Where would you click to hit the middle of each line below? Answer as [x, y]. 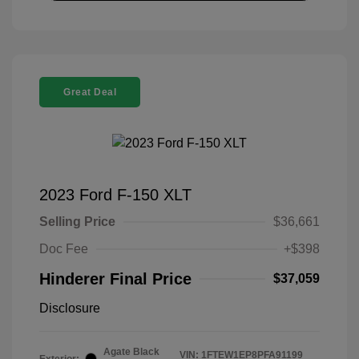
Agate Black [131, 351]
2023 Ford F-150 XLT [115, 194]
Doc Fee [64, 248]
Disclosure [70, 308]
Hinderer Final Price [115, 278]
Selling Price [77, 221]
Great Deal [90, 93]
